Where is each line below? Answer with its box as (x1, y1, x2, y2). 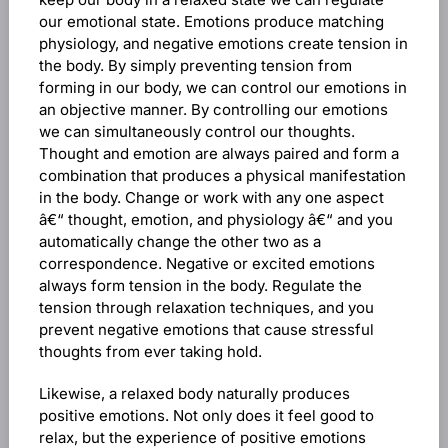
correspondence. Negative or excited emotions (38, 254, 375, 273)
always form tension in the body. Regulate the (38, 276, 362, 295)
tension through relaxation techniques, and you (38, 298, 374, 317)
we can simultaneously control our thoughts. (38, 122, 355, 141)
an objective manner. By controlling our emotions (38, 100, 388, 119)
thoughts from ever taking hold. (38, 342, 262, 361)
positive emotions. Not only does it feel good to (38, 406, 374, 425)
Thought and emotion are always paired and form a (38, 144, 399, 163)
